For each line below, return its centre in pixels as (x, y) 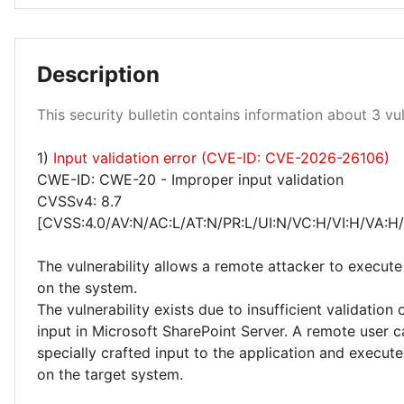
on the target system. (110, 374)
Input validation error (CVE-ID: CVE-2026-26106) (221, 158)
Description (98, 74)
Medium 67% (124, 160)
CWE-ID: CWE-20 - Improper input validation (190, 179)
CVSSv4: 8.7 (79, 201)
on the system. (87, 288)
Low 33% (285, 11)
